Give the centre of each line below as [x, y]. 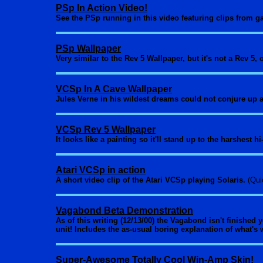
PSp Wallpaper [88, 48]
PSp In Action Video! [102, 8]
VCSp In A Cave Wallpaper [114, 89]
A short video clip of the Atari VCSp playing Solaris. [151, 180]
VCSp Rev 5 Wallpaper [106, 129]
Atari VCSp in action [101, 170]
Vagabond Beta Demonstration [124, 210]
